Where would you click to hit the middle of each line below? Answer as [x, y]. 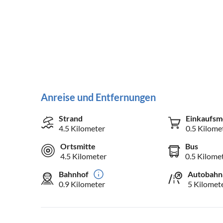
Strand [71, 118]
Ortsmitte [78, 146]
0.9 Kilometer [82, 184]
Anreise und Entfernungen [98, 97]
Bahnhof [74, 174]
